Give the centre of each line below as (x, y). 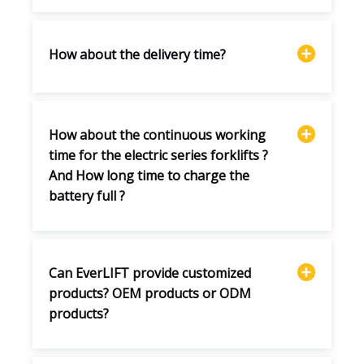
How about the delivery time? (137, 54)
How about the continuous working (157, 134)
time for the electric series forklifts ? (158, 155)
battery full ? (87, 195)
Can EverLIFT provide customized (150, 273)
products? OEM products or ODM (150, 293)
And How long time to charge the (149, 175)
